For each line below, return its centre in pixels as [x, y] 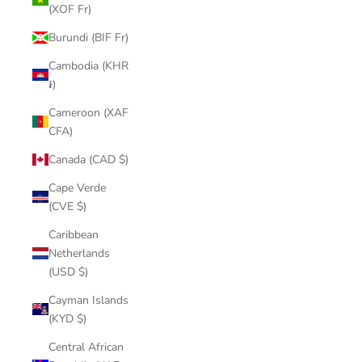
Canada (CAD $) [88, 159]
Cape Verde [77, 187]
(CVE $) [67, 206]
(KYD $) [67, 318]
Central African [86, 347]
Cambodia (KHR [88, 65]
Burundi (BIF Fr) [88, 37]
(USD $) [68, 271]
